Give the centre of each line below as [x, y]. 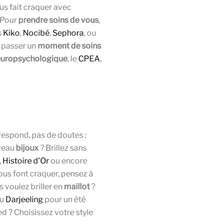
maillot [77, 187]
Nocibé [36, 33]
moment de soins [69, 46]
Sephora [68, 33]
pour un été [65, 200]
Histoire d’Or [26, 161]
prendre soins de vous [58, 20]
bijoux [27, 148]
